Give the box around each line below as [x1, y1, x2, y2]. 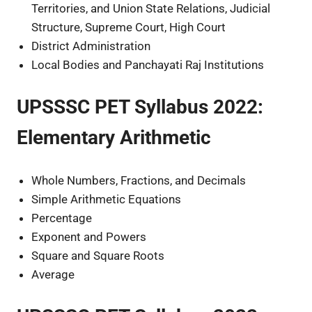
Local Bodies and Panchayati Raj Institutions [31, 57, 265, 72]
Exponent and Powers [31, 229, 147, 244]
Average [31, 267, 75, 281]
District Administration [31, 38, 151, 53]
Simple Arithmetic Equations [31, 192, 182, 206]
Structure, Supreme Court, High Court [31, 19, 226, 34]
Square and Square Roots [31, 248, 165, 263]
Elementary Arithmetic [17, 126, 211, 150]
